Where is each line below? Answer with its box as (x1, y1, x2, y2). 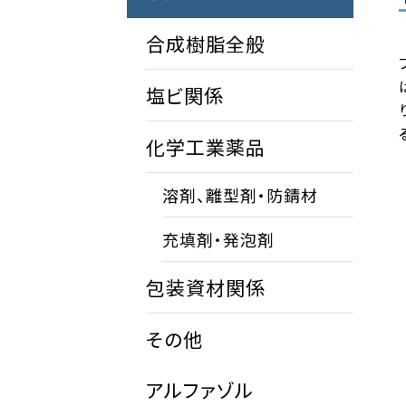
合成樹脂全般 (146, 30, 266, 58)
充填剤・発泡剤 (162, 227, 275, 252)
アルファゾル (146, 376, 254, 404)
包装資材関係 (146, 274, 266, 302)
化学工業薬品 (146, 133, 266, 161)
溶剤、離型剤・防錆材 (162, 183, 318, 208)
